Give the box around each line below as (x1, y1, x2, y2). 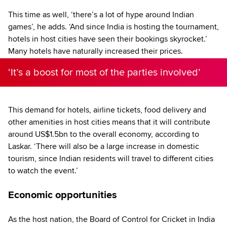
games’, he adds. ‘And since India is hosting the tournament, (8, 21, 219, 32)
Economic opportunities (8, 188, 117, 201)
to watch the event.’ (8, 165, 78, 176)
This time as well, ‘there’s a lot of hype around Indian (8, 9, 194, 20)
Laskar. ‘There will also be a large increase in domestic (8, 141, 199, 152)
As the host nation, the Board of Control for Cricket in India (8, 214, 215, 224)
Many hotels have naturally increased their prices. (8, 46, 183, 56)
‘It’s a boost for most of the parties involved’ (8, 66, 201, 79)
